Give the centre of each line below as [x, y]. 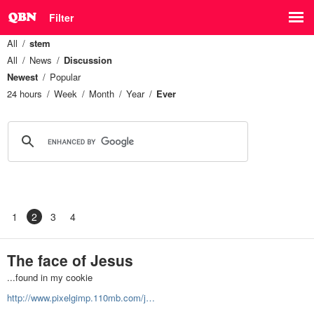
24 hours [25, 94]
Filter [61, 18]
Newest [22, 77]
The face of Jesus [70, 260]
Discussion [88, 60]
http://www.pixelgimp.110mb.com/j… [81, 298]
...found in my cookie [50, 277]
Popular [65, 77]
